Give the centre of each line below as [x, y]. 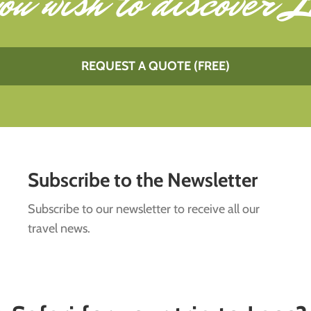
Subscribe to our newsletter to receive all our [143, 209]
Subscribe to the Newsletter [142, 179]
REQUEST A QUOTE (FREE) [155, 66]
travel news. [59, 228]
